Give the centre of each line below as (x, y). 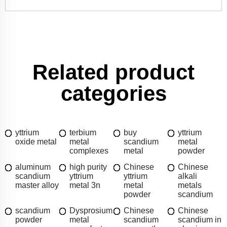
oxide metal (36, 142)
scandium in (200, 220)
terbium (83, 133)
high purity (88, 167)
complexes (89, 151)
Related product (113, 72)
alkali (187, 176)
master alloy (37, 185)
